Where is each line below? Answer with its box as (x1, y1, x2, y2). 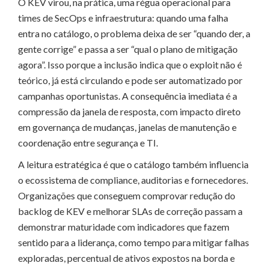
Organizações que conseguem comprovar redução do (18, 189, 235, 201)
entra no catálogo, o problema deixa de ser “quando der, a (18, 27, 250, 39)
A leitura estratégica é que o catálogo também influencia (18, 158, 249, 170)
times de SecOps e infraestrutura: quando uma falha (18, 11, 228, 23)
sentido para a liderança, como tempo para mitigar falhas (18, 236, 249, 248)
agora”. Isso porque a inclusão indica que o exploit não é (18, 58, 242, 70)
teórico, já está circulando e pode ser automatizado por (18, 74, 243, 86)
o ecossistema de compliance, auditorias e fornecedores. (18, 174, 248, 186)
